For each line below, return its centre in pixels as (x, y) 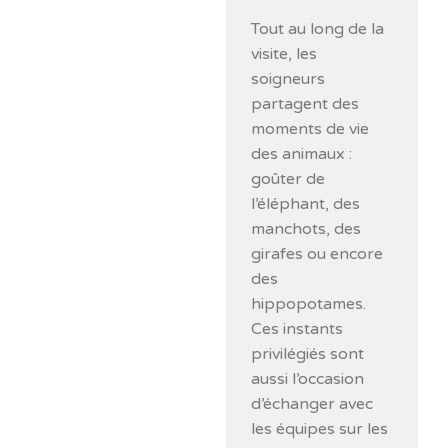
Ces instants (297, 328)
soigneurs (288, 78)
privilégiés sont (308, 353)
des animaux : (302, 153)
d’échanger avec (312, 403)
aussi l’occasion (308, 378)
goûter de (288, 178)
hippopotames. (309, 303)
